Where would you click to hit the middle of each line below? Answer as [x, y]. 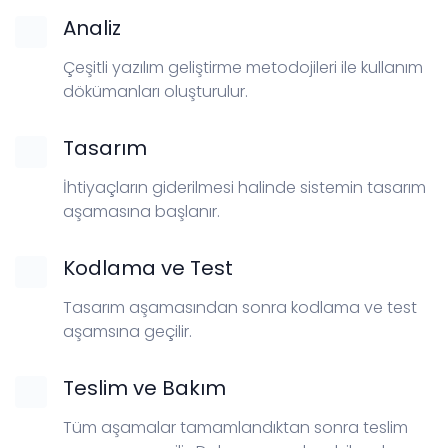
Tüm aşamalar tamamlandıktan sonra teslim [235, 427]
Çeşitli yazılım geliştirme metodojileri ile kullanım [243, 67]
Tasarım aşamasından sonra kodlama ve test [240, 307]
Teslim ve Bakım [144, 387]
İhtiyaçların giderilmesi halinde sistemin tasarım [244, 187]
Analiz [92, 27]
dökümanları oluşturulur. [155, 91]
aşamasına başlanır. [141, 211]
